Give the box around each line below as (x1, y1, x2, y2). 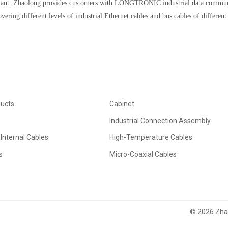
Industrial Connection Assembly (109, 116, 211, 125)
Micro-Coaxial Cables (109, 150, 177, 158)
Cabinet (109, 99, 134, 108)
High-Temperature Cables (109, 133, 192, 141)
